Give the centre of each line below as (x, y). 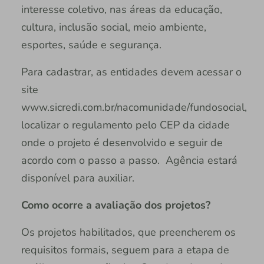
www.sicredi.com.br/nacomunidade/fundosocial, (134, 108)
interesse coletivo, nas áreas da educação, (121, 10)
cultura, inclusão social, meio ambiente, (113, 27)
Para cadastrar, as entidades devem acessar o (131, 72)
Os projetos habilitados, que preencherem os (128, 232)
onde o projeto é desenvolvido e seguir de (122, 143)
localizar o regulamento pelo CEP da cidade (125, 125)
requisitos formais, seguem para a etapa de (125, 250)
